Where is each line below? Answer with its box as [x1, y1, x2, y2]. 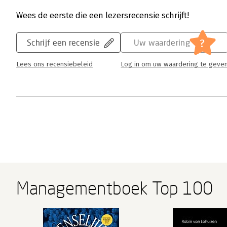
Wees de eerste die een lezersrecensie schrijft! [16, 11, 189, 20]
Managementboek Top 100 [16, 177, 213, 199]
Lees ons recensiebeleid [16, 60, 93, 68]
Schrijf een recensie [27, 37, 100, 47]
